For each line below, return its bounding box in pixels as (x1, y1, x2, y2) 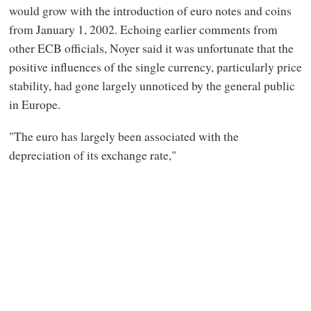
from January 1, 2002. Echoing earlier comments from (8, 21, 278, 38)
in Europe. (8, 96, 60, 113)
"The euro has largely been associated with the (8, 127, 239, 144)
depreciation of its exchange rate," (8, 146, 176, 163)
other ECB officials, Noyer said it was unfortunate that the (8, 40, 294, 57)
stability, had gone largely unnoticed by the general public (8, 77, 295, 94)
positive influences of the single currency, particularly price (8, 58, 302, 76)
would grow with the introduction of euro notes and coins (8, 2, 292, 19)
